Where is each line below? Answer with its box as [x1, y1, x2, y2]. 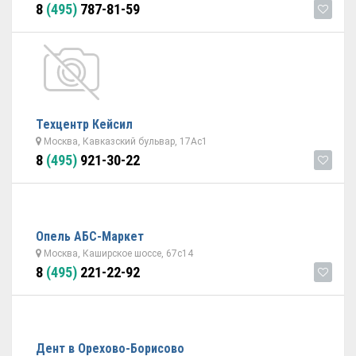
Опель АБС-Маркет [36, 229, 144, 244]
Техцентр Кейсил [36, 117, 133, 132]
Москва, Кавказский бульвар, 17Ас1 [41, 136, 207, 147]
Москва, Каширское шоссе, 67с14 [41, 248, 193, 259]
